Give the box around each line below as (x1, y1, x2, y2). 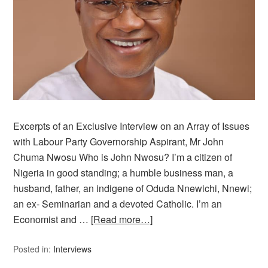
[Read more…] (91, 212, 153, 226)
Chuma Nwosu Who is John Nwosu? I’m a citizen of (13, 150, 233, 164)
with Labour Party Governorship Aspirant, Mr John (13, 134, 224, 148)
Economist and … (13, 212, 92, 226)
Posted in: (13, 242, 54, 255)
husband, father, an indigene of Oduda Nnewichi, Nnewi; (13, 181, 252, 195)
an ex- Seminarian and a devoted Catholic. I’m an (13, 196, 223, 211)
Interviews (53, 242, 92, 255)
